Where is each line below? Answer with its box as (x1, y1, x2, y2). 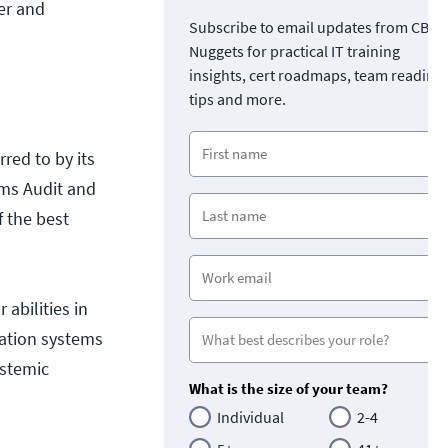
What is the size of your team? (189, 378, 388, 398)
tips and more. (189, 88, 286, 109)
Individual (217, 406, 284, 427)
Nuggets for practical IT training (189, 40, 400, 61)
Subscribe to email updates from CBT (189, 16, 438, 37)
